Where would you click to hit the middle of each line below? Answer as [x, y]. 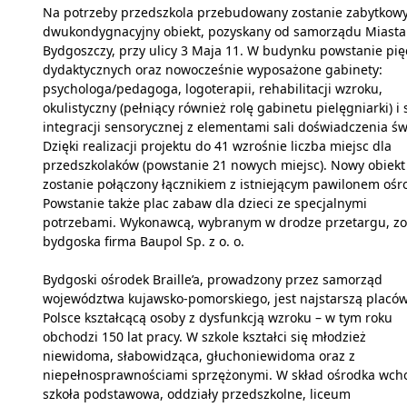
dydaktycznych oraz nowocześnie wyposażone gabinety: [213, 70]
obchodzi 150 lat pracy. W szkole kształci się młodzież [204, 337]
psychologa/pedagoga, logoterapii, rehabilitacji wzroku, [213, 89]
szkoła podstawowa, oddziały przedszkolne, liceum [197, 394]
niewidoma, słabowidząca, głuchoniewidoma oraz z [199, 356]
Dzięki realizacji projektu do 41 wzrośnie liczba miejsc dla [217, 146]
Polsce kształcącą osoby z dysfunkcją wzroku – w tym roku [218, 318]
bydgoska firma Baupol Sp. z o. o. [144, 242]
